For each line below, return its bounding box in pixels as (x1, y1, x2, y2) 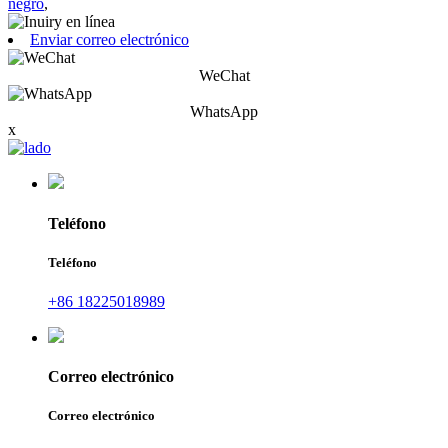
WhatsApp (190, 103, 258, 121)
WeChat (198, 67, 250, 85)
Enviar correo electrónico (30, 31, 189, 49)
